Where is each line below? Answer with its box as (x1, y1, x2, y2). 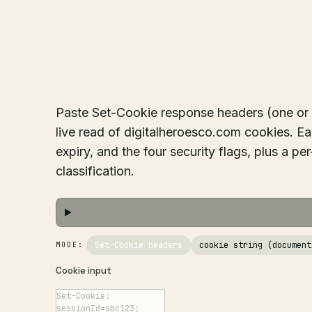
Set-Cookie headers (95, 240, 182, 251)
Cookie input (56, 265, 111, 276)
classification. (56, 164, 134, 178)
